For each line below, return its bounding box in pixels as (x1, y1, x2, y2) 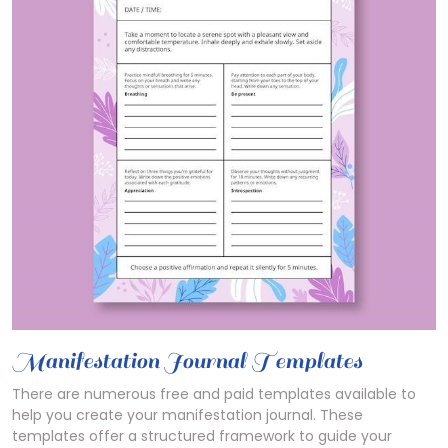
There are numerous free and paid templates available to (12, 384, 416, 404)
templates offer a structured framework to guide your (12, 426, 392, 446)
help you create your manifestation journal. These (12, 405, 363, 425)
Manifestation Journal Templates (12, 346, 362, 375)
